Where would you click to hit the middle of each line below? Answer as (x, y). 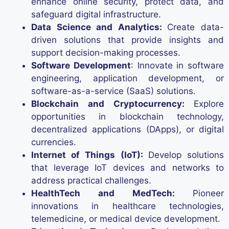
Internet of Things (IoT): (90, 155)
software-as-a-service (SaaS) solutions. (113, 91)
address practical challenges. (91, 180)
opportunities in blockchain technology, (128, 116)
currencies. (54, 142)
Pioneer (208, 193)
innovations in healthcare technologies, (128, 206)
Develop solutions (186, 155)
